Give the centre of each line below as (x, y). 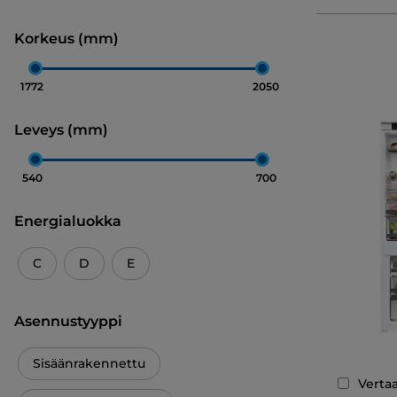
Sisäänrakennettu (89, 363)
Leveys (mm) (61, 130)
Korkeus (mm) (66, 39)
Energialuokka (68, 221)
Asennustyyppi (68, 321)
